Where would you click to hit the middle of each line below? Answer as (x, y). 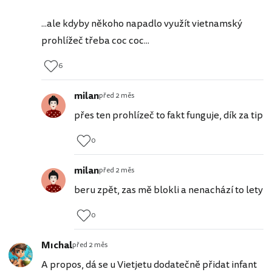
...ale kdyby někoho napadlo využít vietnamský (142, 24)
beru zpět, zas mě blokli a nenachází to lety (168, 190)
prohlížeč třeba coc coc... (95, 41)
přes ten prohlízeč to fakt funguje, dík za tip (168, 116)
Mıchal (57, 246)
